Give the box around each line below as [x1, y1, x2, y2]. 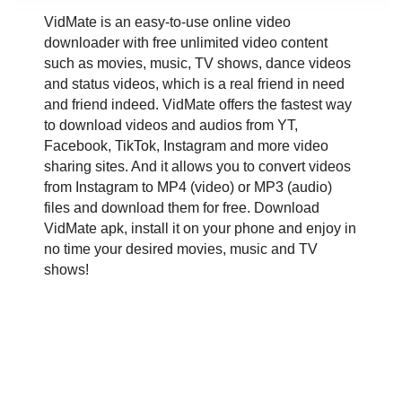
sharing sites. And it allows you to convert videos [44, 158, 351, 174]
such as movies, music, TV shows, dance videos [44, 55, 351, 71]
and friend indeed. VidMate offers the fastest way [44, 96, 352, 112]
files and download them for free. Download [44, 199, 319, 215]
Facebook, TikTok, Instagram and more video [44, 137, 328, 153]
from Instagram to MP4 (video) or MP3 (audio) [44, 179, 332, 195]
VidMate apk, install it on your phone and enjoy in [44, 220, 356, 236]
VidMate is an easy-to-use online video [44, 13, 291, 30]
